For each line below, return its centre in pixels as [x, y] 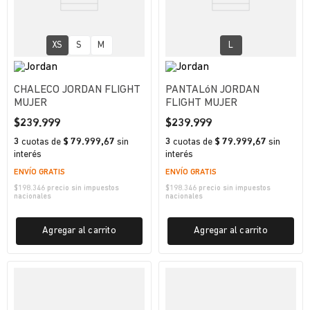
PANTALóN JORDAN [212, 90]
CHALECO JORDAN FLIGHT [77, 90]
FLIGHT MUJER [201, 103]
